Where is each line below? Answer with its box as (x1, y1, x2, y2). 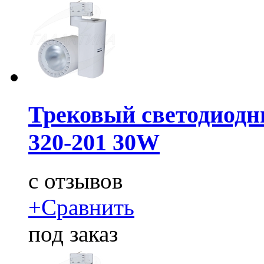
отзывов (38, 167, 123, 193)
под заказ (28, 220, 118, 246)
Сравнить (41, 194, 134, 220)
